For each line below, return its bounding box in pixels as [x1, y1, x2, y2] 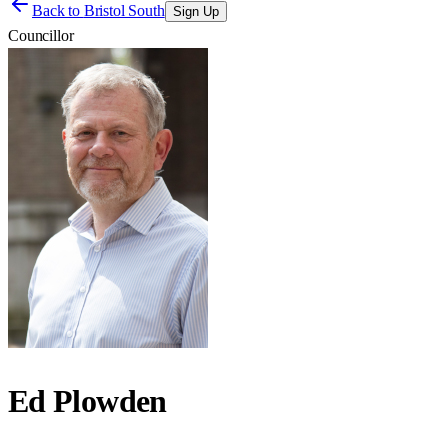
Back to [32, 2, 84, 19]
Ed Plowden [8, 383, 167, 420]
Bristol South [83, 2, 165, 19]
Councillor [8, 27, 74, 44]
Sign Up [172, 4, 219, 19]
